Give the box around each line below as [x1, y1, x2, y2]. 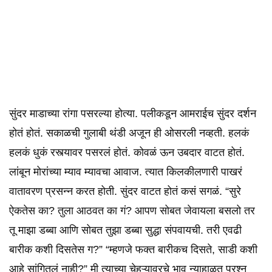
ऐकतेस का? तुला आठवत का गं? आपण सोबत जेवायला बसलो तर [9, 205, 255, 217]
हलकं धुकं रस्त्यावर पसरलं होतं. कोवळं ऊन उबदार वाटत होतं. [9, 146, 245, 158]
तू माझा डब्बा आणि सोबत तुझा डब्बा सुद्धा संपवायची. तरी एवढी [9, 224, 242, 236]
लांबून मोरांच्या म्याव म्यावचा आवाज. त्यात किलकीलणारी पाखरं [9, 166, 242, 178]
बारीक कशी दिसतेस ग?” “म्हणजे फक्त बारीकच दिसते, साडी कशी [9, 243, 257, 256]
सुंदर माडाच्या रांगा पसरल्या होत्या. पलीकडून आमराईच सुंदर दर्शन [9, 107, 256, 120]
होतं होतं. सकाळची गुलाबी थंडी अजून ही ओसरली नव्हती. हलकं [9, 127, 249, 139]
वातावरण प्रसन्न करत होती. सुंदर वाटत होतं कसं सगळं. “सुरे [9, 185, 241, 197]
